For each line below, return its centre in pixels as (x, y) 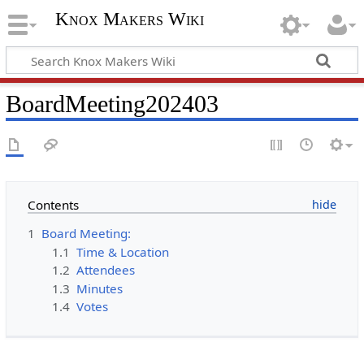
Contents (53, 205)
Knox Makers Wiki (129, 19)
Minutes (100, 288)
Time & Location (123, 251)
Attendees (106, 270)
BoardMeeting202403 (112, 104)
